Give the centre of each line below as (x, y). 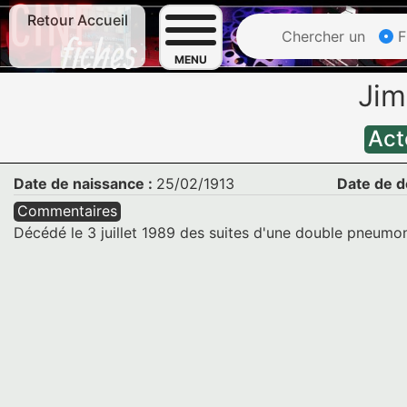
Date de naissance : (85, 184)
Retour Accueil (77, 20)
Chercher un (321, 36)
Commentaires (67, 211)
